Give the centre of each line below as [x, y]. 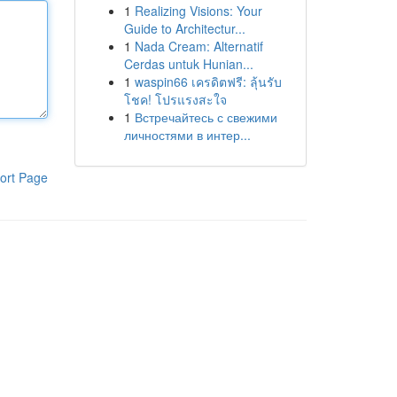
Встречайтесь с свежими [206, 117]
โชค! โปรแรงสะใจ [175, 99]
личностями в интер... [187, 135]
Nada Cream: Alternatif [198, 46]
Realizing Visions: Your [198, 11]
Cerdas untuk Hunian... [188, 64]
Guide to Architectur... [184, 28]
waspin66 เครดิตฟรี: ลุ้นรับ [208, 82]
